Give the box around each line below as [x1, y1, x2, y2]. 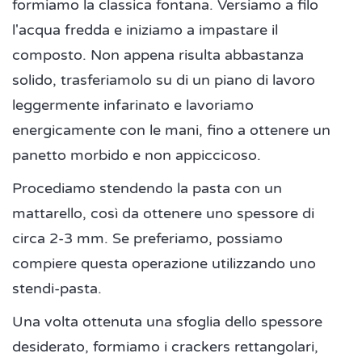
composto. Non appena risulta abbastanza [12, 46, 304, 65]
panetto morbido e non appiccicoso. [12, 146, 265, 165]
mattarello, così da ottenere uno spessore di [12, 204, 314, 223]
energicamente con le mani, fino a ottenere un [12, 121, 330, 140]
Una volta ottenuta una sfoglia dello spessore [12, 313, 322, 331]
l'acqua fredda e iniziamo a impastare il [12, 21, 278, 40]
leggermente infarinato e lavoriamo [12, 96, 254, 115]
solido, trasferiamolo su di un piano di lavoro [12, 71, 315, 90]
